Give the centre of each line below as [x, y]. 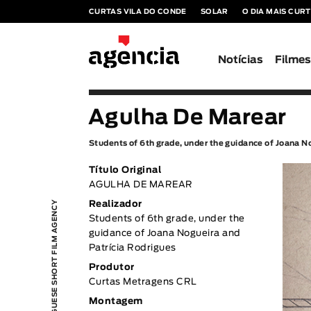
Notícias [241, 60]
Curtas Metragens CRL [143, 282]
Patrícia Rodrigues [132, 248]
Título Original [125, 170]
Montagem [116, 302]
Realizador [115, 204]
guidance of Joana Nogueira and [165, 234]
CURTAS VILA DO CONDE [137, 12]
